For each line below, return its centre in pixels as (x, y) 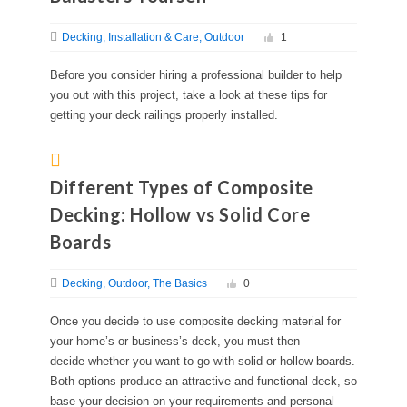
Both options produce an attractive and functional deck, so (203, 382)
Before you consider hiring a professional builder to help (196, 75)
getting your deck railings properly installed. (164, 115)
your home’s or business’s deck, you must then (175, 342)
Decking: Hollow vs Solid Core (180, 215)
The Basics (180, 284)
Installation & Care (154, 38)
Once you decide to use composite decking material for (195, 322)
